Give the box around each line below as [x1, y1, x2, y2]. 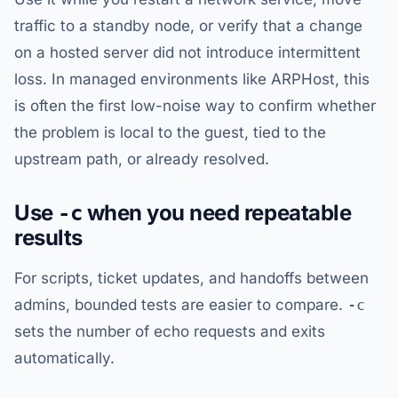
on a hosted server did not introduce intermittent [14, 44, 361, 61]
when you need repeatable [82, 200, 352, 226]
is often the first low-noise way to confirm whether [14, 97, 376, 115]
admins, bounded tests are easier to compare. [14, 296, 347, 314]
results [14, 225, 83, 251]
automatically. [14, 349, 115, 367]
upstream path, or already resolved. [14, 150, 269, 168]
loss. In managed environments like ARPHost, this [14, 70, 370, 88]
